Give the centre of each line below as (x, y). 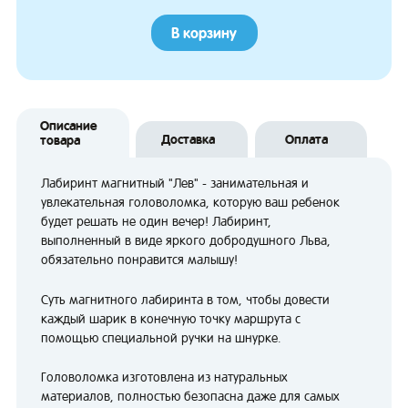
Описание (68, 126)
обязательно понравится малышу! (139, 260)
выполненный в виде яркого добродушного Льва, (186, 241)
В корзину (204, 33)
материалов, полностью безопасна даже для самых (190, 397)
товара (60, 141)
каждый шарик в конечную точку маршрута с (171, 318)
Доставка (188, 140)
